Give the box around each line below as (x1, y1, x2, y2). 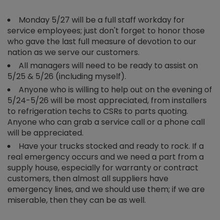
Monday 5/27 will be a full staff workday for (19, 14, 185, 26)
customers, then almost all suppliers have (7, 173, 168, 184)
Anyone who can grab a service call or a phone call (7, 116, 205, 128)
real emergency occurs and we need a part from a (7, 151, 204, 163)
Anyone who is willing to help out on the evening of (19, 84, 212, 95)
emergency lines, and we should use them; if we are (7, 184, 205, 195)
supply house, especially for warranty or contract (7, 162, 198, 173)
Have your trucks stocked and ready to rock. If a (19, 140, 204, 152)
